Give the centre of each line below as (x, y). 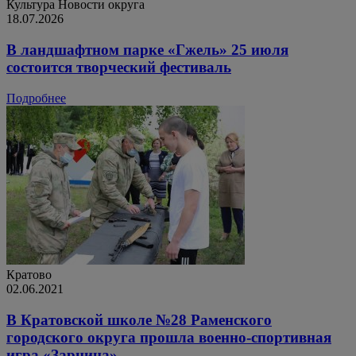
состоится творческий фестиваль (119, 68)
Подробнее (36, 98)
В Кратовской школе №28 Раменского (139, 319)
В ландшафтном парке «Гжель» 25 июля (147, 50)
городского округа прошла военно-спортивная (169, 337)
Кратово (29, 274)
